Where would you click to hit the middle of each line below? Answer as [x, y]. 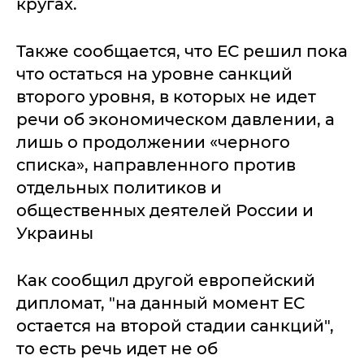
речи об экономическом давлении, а [175, 119]
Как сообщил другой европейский [166, 280]
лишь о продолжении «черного [153, 142]
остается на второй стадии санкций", [175, 326]
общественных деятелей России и [165, 210]
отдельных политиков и [119, 188]
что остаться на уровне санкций [154, 74]
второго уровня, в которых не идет [166, 97]
